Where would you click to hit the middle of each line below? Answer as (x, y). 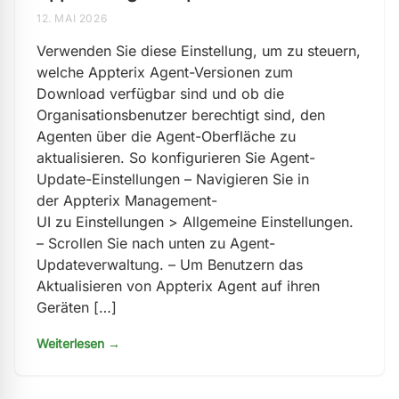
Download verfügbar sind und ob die (160, 94)
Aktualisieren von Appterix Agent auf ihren (178, 286)
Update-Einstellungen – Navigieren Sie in (173, 179)
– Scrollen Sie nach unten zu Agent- (156, 243)
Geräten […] (77, 307)
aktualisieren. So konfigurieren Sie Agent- (176, 158)
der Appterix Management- (127, 200)
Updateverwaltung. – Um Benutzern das (170, 265)
